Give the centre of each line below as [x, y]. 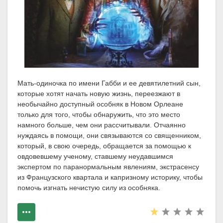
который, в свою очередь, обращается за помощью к [104, 146]
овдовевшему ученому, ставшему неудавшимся [95, 157]
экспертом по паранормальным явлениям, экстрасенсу [108, 167]
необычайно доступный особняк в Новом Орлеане [100, 104]
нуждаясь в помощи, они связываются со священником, [109, 136]
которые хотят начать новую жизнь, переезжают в [99, 94]
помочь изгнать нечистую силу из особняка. [89, 188]
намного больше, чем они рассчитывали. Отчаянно [102, 125]
